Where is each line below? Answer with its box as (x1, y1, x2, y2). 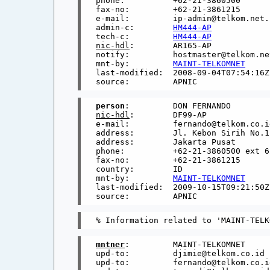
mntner (96, 240, 125, 250)
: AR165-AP (130, 41, 212, 51)
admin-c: (96, 23, 174, 33)
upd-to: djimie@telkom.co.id (96, 249, 265, 259)
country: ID (96, 165, 183, 174)
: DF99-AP (130, 110, 207, 120)
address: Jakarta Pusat (96, 137, 236, 147)
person (96, 101, 125, 111)
